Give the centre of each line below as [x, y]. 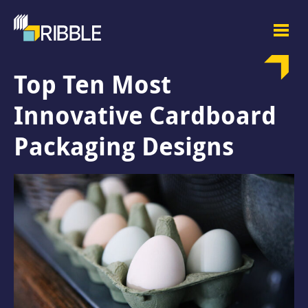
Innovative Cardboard [145, 115]
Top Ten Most [92, 84]
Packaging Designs [124, 146]
